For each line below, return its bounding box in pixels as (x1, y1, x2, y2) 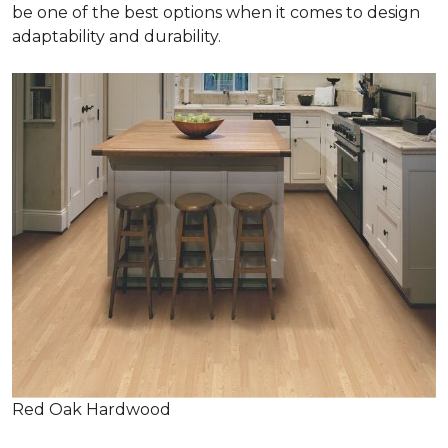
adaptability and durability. (12, 27, 221, 46)
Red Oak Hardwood (12, 400, 171, 419)
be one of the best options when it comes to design (12, 3, 420, 22)
